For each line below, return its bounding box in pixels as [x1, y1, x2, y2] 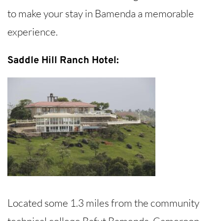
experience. [7, 25, 58, 38]
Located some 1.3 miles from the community [7, 196, 199, 209]
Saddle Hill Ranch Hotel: [7, 54, 119, 67]
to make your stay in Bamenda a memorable [7, 7, 194, 20]
